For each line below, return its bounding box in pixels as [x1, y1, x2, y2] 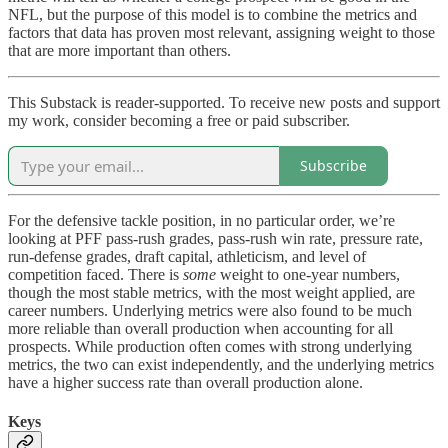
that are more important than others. [8, 41, 231, 59]
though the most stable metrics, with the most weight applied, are [8, 283, 415, 301]
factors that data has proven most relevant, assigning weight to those [8, 23, 435, 41]
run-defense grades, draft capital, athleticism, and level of [8, 247, 366, 265]
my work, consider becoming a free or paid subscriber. [8, 111, 350, 129]
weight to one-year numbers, [220, 265, 400, 283]
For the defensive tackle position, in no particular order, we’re [8, 211, 395, 229]
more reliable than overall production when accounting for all [8, 319, 393, 337]
